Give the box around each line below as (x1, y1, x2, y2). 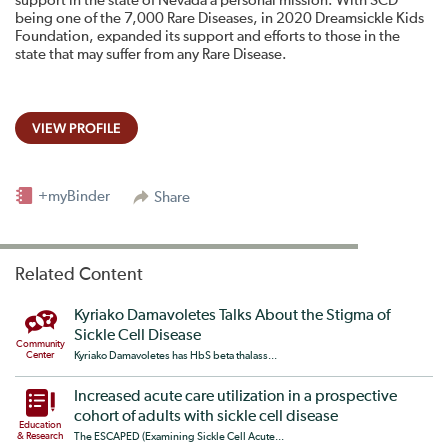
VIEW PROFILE (32, 120, 121, 136)
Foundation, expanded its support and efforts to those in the (15, 29, 400, 44)
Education (19, 420, 61, 430)
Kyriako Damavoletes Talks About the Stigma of (74, 308, 390, 324)
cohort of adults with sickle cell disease (74, 409, 338, 425)
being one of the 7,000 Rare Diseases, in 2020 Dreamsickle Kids (15, 11, 424, 26)
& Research (17, 431, 63, 441)
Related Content (15, 266, 143, 284)
